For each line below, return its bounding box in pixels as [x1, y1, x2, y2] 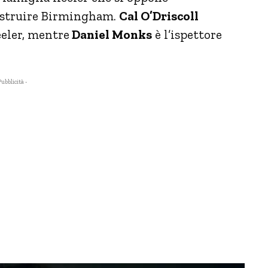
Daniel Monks [69, 26, 152, 42]
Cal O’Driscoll [119, 8, 199, 23]
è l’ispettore [152, 26, 222, 42]
